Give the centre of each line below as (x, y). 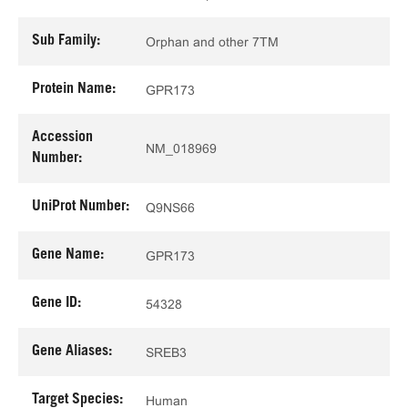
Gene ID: (56, 303)
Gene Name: (68, 255)
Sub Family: (66, 41)
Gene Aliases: (72, 352)
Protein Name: (74, 89)
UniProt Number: (81, 207)
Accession (62, 138)
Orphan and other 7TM (212, 41)
